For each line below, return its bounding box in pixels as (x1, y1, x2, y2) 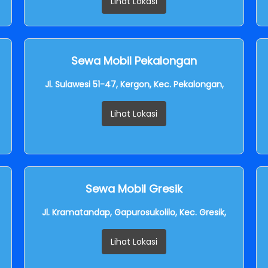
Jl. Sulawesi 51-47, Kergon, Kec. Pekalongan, (44, 78, 224, 90)
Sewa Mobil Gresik (86, 181, 182, 196)
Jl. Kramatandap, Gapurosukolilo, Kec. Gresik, (42, 206, 226, 218)
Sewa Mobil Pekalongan (71, 53, 197, 68)
